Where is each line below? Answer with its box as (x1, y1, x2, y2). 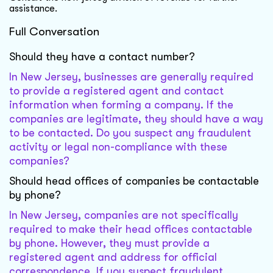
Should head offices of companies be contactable (9, 175, 259, 188)
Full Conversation (9, 25, 99, 39)
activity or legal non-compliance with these (9, 141, 227, 154)
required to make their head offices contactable (9, 223, 252, 236)
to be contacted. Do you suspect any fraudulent (9, 127, 251, 140)
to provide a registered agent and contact (9, 85, 224, 97)
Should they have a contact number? (9, 51, 195, 63)
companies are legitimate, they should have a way (9, 113, 263, 126)
